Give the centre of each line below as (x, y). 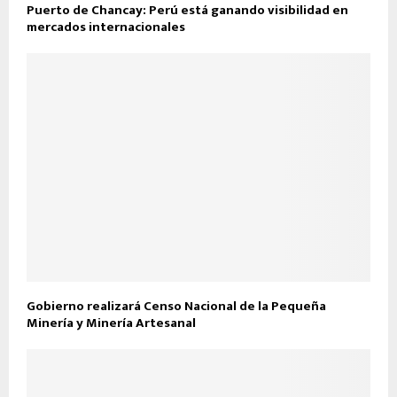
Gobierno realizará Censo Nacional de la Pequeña (176, 307)
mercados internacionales (106, 27)
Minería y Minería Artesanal (111, 323)
